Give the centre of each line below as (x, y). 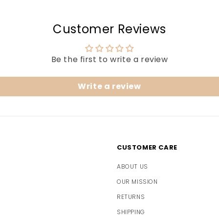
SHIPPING (131, 212)
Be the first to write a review (109, 60)
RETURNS (131, 197)
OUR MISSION (137, 182)
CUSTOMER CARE (147, 148)
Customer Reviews (109, 29)
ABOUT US (132, 167)
